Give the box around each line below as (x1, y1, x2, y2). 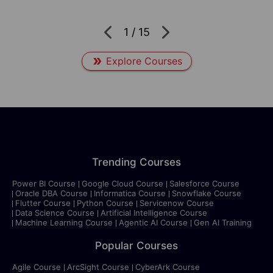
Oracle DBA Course (15, 188, 88, 198)
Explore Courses (105, 54, 182, 67)
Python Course (77, 197, 133, 208)
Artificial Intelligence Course (101, 207, 207, 218)
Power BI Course (12, 178, 76, 188)
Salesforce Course (169, 178, 239, 188)
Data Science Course (15, 207, 94, 218)
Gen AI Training (194, 217, 252, 227)
